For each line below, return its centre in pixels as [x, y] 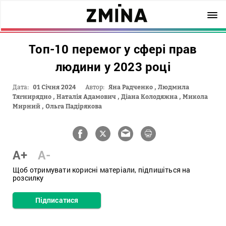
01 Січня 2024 [54, 87]
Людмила [174, 87]
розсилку [28, 178]
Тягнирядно [32, 97]
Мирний [26, 106]
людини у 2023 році [113, 67]
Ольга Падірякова [74, 106]
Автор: [95, 87]
